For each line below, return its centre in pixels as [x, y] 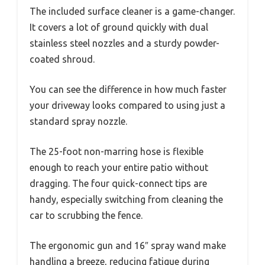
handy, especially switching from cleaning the [126, 199]
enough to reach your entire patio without [119, 167]
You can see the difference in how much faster [128, 89]
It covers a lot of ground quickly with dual [119, 27]
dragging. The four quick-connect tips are [118, 183]
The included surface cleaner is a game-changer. [132, 11]
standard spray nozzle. [78, 121]
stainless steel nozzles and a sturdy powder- [125, 43]
